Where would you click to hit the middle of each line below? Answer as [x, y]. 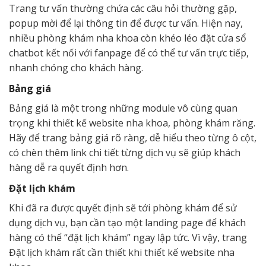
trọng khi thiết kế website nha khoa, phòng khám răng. [132, 123]
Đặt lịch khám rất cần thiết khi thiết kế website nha [122, 253]
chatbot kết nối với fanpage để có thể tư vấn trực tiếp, [129, 53]
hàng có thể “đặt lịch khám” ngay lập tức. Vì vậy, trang [128, 238]
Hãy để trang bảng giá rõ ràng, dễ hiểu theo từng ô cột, [133, 138]
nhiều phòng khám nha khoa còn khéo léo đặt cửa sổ [128, 38]
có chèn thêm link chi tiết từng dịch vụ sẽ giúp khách [125, 153]
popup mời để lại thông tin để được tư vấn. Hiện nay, [126, 23]
